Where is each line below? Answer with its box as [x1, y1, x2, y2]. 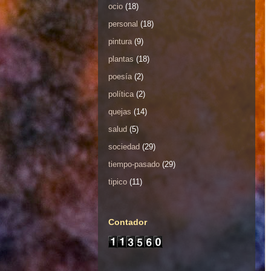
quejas [108, 106, 131, 116]
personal [108, 19, 138, 28]
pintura [108, 36, 132, 46]
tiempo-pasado [108, 159, 160, 169]
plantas [108, 54, 134, 64]
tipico [108, 177, 127, 186]
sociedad [108, 142, 140, 151]
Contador [108, 217, 147, 227]
